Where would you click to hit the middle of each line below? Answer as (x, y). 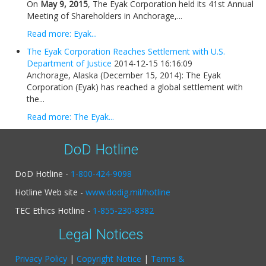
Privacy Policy (41, 258)
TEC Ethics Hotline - (54, 210)
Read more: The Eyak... (70, 116)
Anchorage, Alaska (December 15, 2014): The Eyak (124, 75)
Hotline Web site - (50, 192)
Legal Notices (101, 234)
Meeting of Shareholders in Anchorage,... (104, 15)
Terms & (168, 258)
